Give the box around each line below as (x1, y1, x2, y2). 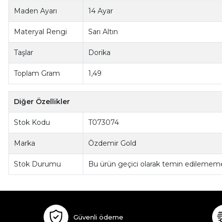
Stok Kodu (14, 118, 51, 127)
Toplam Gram (14, 69, 60, 78)
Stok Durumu (14, 160, 61, 169)
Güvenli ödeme (73, 213, 123, 221)
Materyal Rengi (14, 27, 67, 37)
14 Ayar (88, 6, 113, 16)
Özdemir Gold (88, 139, 137, 148)
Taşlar (14, 48, 34, 57)
